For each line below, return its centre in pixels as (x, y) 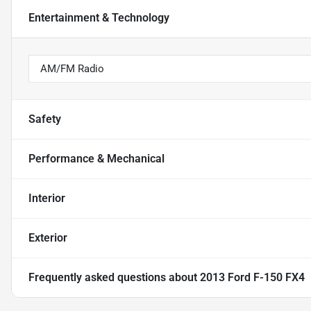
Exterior (48, 238)
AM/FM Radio (72, 69)
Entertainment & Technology (99, 18)
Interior (47, 198)
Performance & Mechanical (96, 159)
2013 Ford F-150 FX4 (252, 277)
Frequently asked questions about (114, 277)
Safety (45, 119)
